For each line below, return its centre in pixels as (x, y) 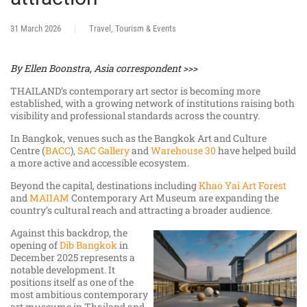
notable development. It (63, 270)
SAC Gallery (103, 151)
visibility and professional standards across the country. (135, 116)
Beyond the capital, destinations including (105, 186)
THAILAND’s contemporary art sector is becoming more (135, 91)
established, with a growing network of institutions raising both (152, 103)
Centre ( (28, 151)
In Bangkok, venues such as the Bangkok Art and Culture (138, 138)
